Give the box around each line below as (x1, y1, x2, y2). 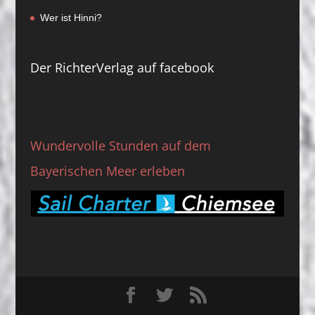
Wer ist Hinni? (39, 11, 102, 23)
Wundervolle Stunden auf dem (30, 136, 211, 154)
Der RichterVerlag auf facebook (30, 59, 214, 77)
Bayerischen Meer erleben (30, 162, 185, 179)
